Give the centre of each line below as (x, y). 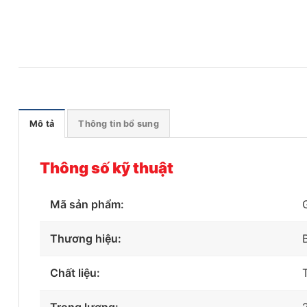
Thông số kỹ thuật (107, 168)
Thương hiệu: (86, 239)
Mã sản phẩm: (87, 205)
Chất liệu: (75, 273)
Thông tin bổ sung (119, 124)
